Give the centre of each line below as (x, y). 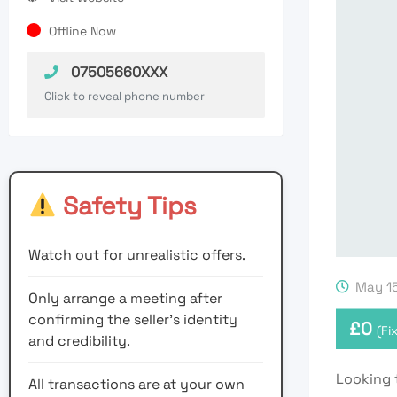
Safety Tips (126, 206)
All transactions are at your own (136, 385)
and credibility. (79, 341)
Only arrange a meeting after (125, 299)
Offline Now (82, 31)
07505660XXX (117, 73)
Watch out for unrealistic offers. (137, 255)
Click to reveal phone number (125, 97)
